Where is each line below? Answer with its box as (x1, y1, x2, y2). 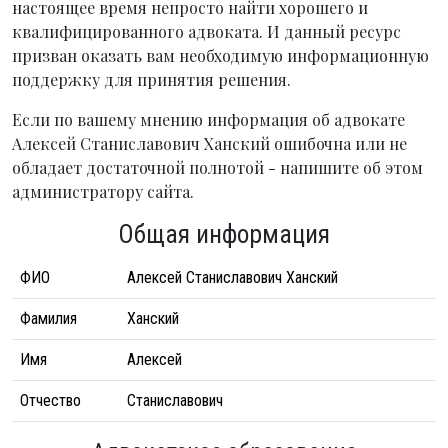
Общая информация (118, 220, 330, 249)
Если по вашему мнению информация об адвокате (12, 109, 405, 130)
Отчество (20, 391, 81, 410)
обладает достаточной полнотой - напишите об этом (12, 157, 423, 178)
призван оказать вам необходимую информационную (12, 45, 429, 66)
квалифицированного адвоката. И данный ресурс (12, 21, 401, 42)
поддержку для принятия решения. (12, 69, 291, 90)
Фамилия (20, 309, 77, 328)
